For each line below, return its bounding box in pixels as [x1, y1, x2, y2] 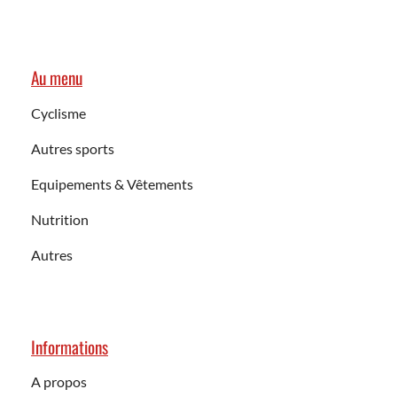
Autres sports [31, 139, 114, 157]
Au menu [31, 65, 82, 91]
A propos [31, 373, 87, 391]
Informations [31, 333, 108, 360]
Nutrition [31, 210, 89, 228]
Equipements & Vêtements [31, 175, 193, 192]
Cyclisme [31, 104, 86, 121]
